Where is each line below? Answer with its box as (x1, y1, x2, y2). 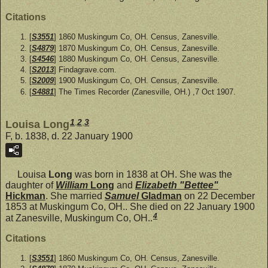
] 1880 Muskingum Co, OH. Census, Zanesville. (54, 54, 220, 63)
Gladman (141, 191, 182, 202)
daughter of (5, 180, 56, 191)
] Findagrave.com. (54, 65, 117, 75)
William (56, 180, 90, 191)
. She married (45, 191, 105, 202)
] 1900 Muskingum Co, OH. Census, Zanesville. (54, 76, 220, 86)
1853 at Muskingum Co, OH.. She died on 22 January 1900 (5, 202, 255, 212)
